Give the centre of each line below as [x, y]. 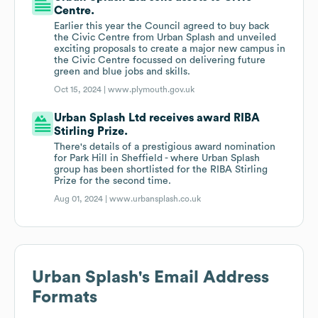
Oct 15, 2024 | [81, 90]
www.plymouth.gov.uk [152, 90]
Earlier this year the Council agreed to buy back [162, 27]
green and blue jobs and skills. [122, 72]
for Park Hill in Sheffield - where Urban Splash [157, 159]
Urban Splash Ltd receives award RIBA [157, 118]
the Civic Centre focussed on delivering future [160, 61]
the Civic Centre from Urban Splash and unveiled [165, 38]
